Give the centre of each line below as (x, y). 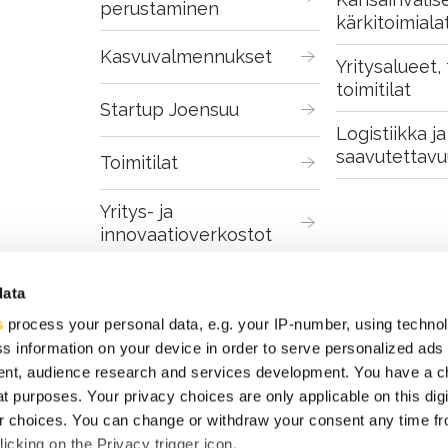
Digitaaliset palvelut (192, 283)
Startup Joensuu (169, 110)
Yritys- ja (136, 211)
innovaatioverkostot (185, 234)
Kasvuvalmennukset (185, 57)
